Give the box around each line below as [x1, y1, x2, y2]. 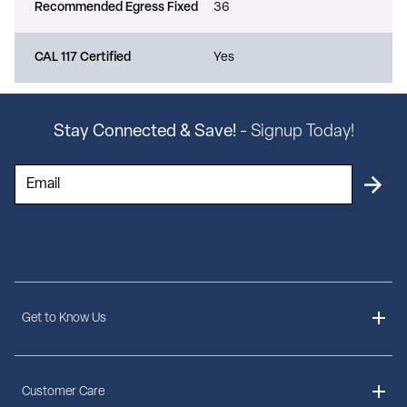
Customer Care [22, 385, 104, 400]
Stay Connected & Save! [53, 124, 240, 142]
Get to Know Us [22, 312, 106, 326]
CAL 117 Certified [35, 50, 131, 65]
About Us [22, 358, 74, 372]
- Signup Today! [239, 124, 354, 142]
